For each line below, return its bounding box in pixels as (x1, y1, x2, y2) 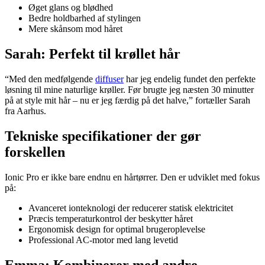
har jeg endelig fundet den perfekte (124, 73, 256, 84)
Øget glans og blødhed (28, 2, 113, 13)
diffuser (95, 73, 124, 84)
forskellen (5, 144, 65, 160)
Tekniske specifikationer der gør (5, 128, 201, 144)
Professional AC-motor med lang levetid (28, 234, 178, 245)
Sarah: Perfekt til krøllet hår (5, 46, 180, 62)
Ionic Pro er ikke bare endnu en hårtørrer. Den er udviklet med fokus (5, 172, 260, 182)
